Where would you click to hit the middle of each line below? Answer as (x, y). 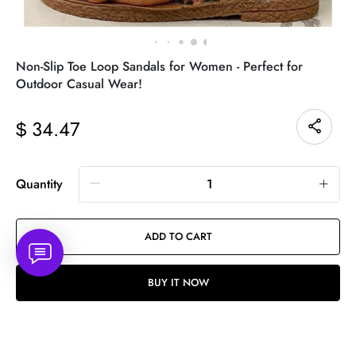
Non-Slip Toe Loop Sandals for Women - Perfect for (159, 66)
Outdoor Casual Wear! (79, 83)
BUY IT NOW (178, 282)
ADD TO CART (178, 236)
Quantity (44, 184)
